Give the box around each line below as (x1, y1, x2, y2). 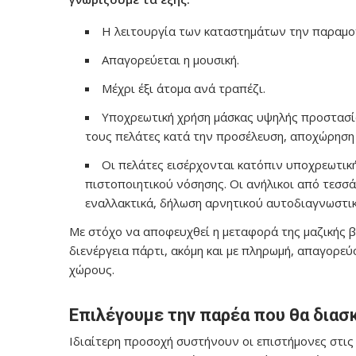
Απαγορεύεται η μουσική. (102, 52, 239, 68)
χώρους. (69, 261, 114, 277)
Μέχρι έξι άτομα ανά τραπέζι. (102, 80, 265, 96)
